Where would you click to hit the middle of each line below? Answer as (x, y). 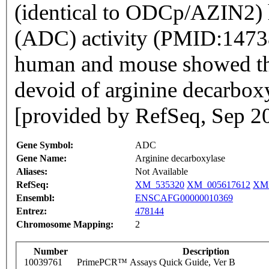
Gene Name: (41, 159)
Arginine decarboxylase (180, 159)
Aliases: (32, 172)
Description (206, 252)
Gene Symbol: (45, 145)
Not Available (162, 172)
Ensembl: (35, 198)
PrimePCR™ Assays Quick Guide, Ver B (156, 262)
